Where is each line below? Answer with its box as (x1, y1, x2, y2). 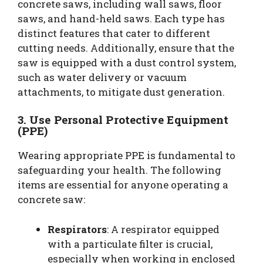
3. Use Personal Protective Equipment (18, 112, 229, 127)
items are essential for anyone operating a (18, 178, 228, 191)
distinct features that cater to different (18, 26, 210, 40)
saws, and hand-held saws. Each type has (18, 11, 225, 25)
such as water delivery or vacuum (18, 70, 187, 84)
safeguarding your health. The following (18, 163, 221, 177)
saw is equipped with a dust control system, (18, 55, 236, 69)
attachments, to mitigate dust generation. (18, 85, 225, 99)
